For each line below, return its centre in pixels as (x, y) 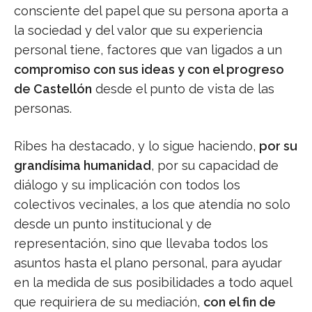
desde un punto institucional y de (113, 224)
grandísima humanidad (83, 166)
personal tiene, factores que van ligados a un (148, 50)
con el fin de (240, 302)
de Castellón (53, 89)
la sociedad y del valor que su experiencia (138, 31)
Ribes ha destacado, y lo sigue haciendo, (136, 146)
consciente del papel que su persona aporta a (151, 11)
